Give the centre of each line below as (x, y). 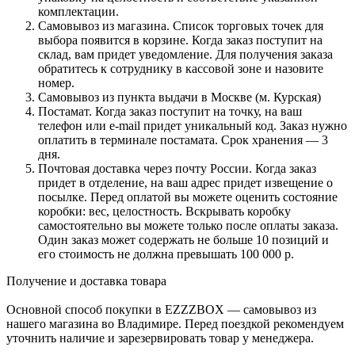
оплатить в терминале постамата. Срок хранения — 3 (183, 140)
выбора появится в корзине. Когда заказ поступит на (180, 40)
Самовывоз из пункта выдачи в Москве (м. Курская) (179, 97)
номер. (56, 83)
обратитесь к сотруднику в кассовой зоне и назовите (181, 69)
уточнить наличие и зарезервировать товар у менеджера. (160, 338)
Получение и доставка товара (86, 281)
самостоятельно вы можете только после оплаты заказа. (188, 226)
